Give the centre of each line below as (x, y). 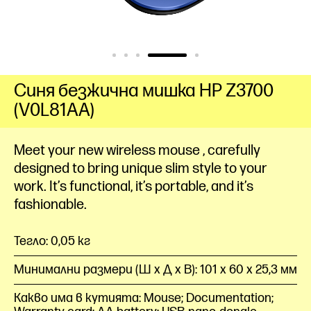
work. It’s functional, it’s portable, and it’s (134, 187)
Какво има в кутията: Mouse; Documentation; (144, 298)
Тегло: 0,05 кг (52, 241)
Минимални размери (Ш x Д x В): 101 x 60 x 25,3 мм (155, 270)
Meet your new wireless (86, 151)
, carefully (232, 151)
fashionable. (50, 205)
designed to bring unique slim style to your (141, 169)
